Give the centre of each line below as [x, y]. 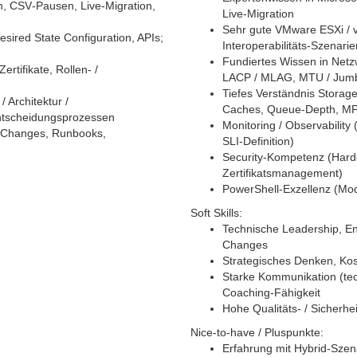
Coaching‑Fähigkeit [271, 293]
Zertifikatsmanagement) [282, 173]
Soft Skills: [216, 213]
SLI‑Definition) [258, 141]
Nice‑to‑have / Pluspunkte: [257, 333]
